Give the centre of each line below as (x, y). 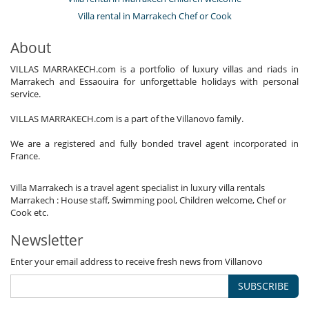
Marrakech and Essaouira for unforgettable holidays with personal (154, 82)
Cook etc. (29, 213)
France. (25, 156)
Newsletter (47, 240)
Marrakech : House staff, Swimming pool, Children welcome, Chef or (148, 200)
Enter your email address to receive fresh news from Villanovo (137, 262)
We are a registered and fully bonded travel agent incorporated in (154, 144)
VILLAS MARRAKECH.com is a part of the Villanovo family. (127, 119)
